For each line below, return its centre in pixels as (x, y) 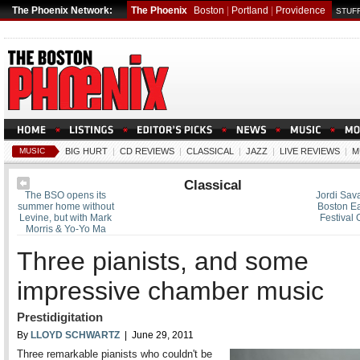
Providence (301, 10)
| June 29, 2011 (157, 335)
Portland (250, 10)
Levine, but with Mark (66, 218)
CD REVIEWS (147, 151)
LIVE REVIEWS (310, 151)
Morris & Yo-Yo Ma (65, 229)
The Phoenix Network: (62, 10)
